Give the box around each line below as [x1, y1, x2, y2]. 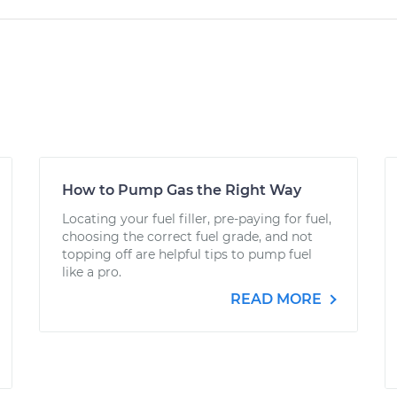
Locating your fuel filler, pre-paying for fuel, [62, 211, 331, 227]
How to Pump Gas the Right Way [62, 182, 301, 198]
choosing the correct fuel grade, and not [62, 229, 313, 245]
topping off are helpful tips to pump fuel [62, 246, 312, 262]
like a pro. [62, 264, 121, 280]
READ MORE [230, 291, 325, 307]
